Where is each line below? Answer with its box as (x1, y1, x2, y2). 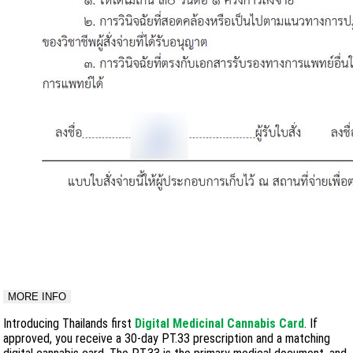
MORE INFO (8, 290, 66, 303)
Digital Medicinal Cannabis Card (135, 315, 304, 331)
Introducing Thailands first (3, 315, 135, 331)
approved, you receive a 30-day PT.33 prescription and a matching (3, 330, 330, 346)
